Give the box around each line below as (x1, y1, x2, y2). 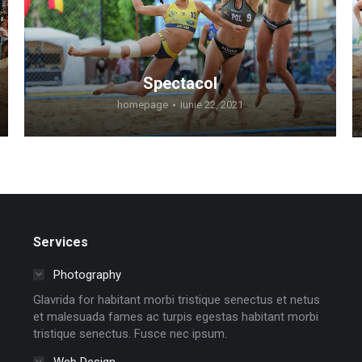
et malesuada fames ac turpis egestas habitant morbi (32, 309, 318, 324)
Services (32, 234, 88, 250)
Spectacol (143, 74, 217, 94)
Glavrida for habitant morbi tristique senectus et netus (32, 292, 320, 307)
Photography (53, 267, 121, 282)
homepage (117, 99, 168, 112)
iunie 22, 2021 (180, 99, 243, 112)
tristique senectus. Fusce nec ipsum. (32, 326, 227, 341)
